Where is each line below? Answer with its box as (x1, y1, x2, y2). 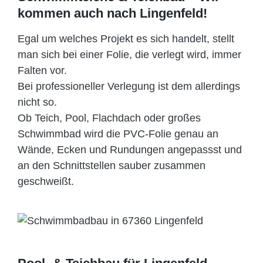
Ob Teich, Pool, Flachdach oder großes (18, 112, 201, 124)
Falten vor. (18, 65, 67, 77)
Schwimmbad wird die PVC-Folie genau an (18, 128, 218, 140)
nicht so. (18, 96, 57, 109)
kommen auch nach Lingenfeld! (18, 6, 207, 21)
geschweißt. (18, 176, 74, 188)
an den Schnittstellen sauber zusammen (18, 160, 205, 172)
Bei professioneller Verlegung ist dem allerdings (18, 80, 240, 93)
